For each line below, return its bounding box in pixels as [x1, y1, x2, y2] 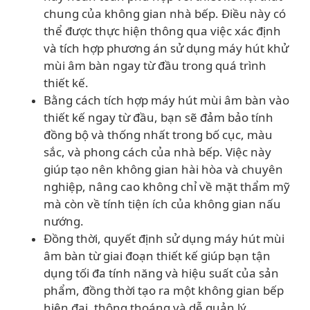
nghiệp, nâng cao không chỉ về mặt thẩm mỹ [44, 179, 290, 194]
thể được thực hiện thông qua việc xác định [44, 23, 281, 39]
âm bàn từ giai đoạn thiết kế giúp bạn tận [44, 248, 271, 264]
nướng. [44, 213, 84, 229]
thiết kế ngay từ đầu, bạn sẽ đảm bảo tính [44, 109, 273, 125]
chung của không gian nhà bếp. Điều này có [44, 6, 286, 21]
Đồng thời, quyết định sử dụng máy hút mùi [44, 230, 284, 246]
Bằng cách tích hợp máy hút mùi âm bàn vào [44, 92, 289, 108]
